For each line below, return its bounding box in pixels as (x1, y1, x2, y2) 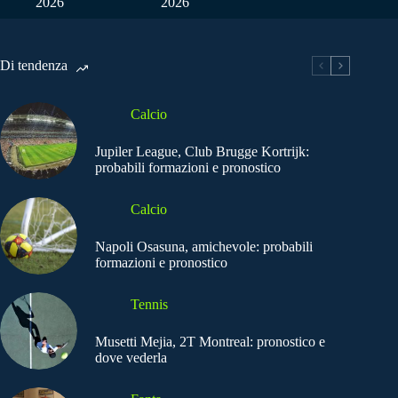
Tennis (131, 296, 168, 312)
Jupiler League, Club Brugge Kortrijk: (95, 143, 309, 159)
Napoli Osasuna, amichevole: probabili (95, 238, 313, 254)
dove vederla (95, 349, 167, 365)
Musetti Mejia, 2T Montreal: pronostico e (95, 333, 325, 349)
